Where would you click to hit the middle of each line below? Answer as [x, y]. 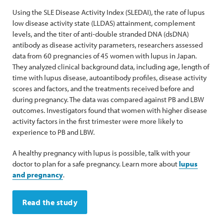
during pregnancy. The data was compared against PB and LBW [108, 99]
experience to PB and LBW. [54, 132]
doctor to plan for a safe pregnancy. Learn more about [96, 164]
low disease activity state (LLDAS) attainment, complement [104, 23]
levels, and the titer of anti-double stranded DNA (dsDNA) [101, 34]
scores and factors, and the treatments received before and [103, 88]
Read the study [50, 202]
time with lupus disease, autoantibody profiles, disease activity [110, 78]
